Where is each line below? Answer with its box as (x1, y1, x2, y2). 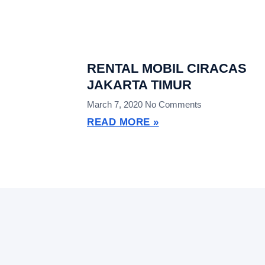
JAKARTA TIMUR (87, 77, 192, 92)
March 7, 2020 (87, 99, 145, 109)
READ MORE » (87, 117, 159, 128)
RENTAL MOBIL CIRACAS (87, 61, 247, 76)
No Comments (145, 99, 202, 109)
